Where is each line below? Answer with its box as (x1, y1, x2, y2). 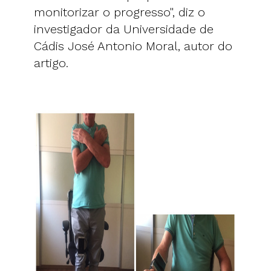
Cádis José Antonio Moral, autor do (34, 38, 232, 53)
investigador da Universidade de (34, 21, 214, 36)
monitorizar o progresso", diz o (34, 4, 205, 19)
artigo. (34, 55, 68, 70)
